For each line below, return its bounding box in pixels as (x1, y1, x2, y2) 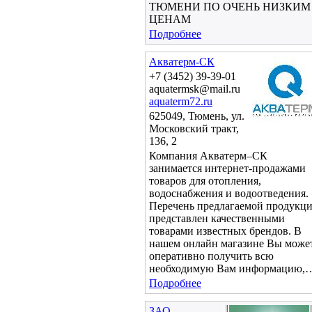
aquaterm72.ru (149, 95, 212, 107)
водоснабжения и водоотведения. (149, 187, 309, 199)
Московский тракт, (149, 123, 239, 134)
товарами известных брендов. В (149, 225, 302, 237)
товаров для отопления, (149, 175, 261, 187)
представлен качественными (149, 212, 285, 224)
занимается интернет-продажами (149, 162, 306, 174)
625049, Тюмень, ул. (149, 110, 244, 122)
